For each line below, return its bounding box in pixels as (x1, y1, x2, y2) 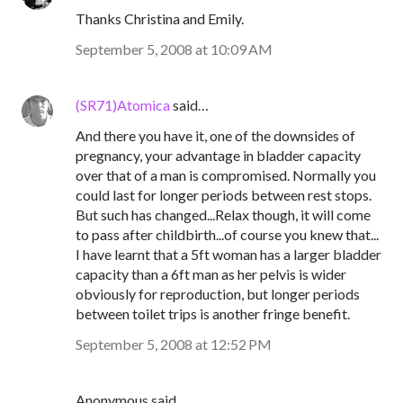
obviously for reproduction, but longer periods (76, 285, 360, 302)
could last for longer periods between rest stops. (76, 186, 372, 203)
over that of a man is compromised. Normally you (76, 166, 376, 184)
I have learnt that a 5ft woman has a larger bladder (76, 246, 381, 263)
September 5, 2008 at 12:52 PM (76, 336, 272, 353)
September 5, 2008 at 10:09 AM (76, 40, 273, 58)
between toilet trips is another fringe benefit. (76, 305, 350, 322)
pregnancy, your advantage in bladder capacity (76, 147, 361, 164)
